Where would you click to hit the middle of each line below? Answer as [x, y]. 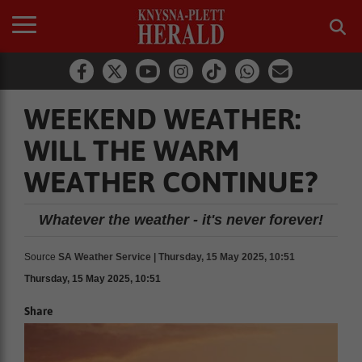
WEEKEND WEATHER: [162, 119]
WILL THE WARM [132, 150]
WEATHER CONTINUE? [171, 182]
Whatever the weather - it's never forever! [181, 220]
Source [40, 257]
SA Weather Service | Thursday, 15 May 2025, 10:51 [177, 257]
